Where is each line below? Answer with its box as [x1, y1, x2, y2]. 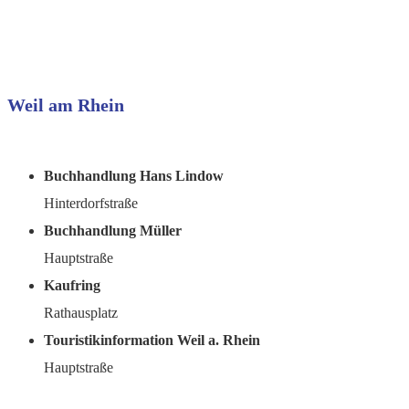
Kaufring [44, 278, 100, 294]
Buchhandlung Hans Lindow [44, 168, 224, 184]
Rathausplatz [44, 305, 118, 321]
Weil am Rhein [7, 94, 124, 115]
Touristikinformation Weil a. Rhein [44, 332, 260, 349]
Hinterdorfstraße [44, 195, 138, 212]
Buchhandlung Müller [44, 223, 182, 239]
